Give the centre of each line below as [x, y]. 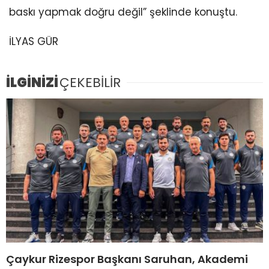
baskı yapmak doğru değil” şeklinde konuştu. [123, 12]
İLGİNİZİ [32, 82]
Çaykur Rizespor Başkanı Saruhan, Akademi [127, 259]
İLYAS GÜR [34, 42]
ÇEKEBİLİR [90, 82]
